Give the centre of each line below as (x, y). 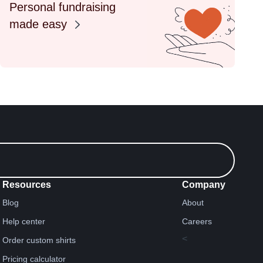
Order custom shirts (39, 240)
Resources (27, 185)
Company (203, 185)
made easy (40, 24)
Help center (24, 221)
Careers (197, 221)
